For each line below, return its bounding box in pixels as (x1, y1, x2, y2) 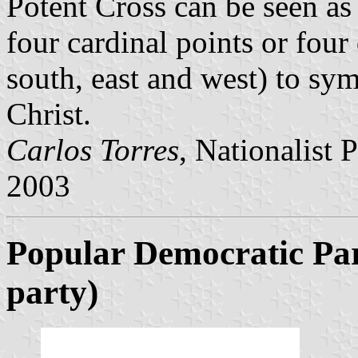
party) (6, 273, 98, 312)
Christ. (6, 96, 91, 131)
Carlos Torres (6, 132, 179, 167)
